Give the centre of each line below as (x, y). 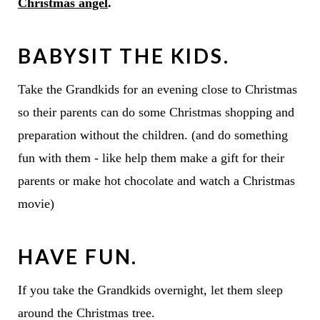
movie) (36, 203)
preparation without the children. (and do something (152, 135)
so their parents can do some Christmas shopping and (156, 112)
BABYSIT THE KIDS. (126, 55)
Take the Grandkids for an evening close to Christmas (157, 89)
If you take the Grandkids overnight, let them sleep (150, 290)
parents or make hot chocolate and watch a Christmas (156, 180)
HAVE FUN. (78, 256)
